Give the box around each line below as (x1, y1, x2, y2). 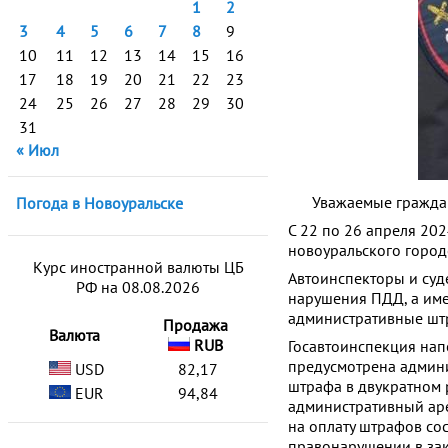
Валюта (49, 325, 100, 345)
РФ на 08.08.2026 (76, 277, 200, 297)
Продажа (163, 315, 228, 335)
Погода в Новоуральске (16, 193, 183, 213)
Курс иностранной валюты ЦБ (32, 257, 244, 277)
